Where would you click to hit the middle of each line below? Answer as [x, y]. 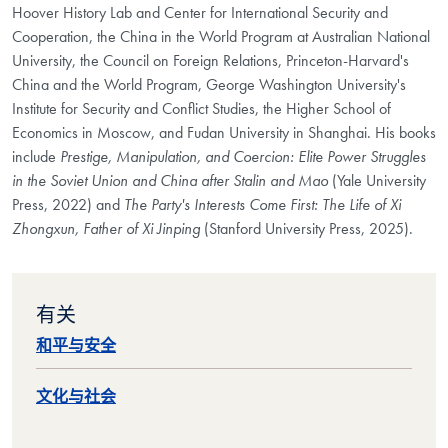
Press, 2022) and [66, 205]
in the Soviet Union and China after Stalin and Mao [170, 181]
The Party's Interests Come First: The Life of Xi [262, 205]
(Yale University [379, 181]
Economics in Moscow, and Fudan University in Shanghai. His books [224, 133]
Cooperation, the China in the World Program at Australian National [221, 37]
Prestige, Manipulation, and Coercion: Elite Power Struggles [243, 157]
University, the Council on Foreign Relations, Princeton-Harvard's [210, 61]
